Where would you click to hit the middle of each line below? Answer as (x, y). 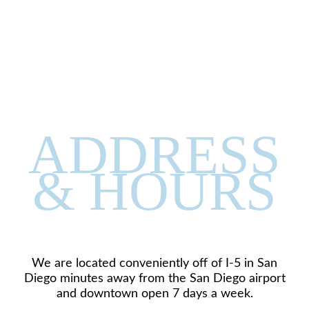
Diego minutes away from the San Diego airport (154, 278)
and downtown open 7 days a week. (154, 293)
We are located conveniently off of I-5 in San (154, 263)
